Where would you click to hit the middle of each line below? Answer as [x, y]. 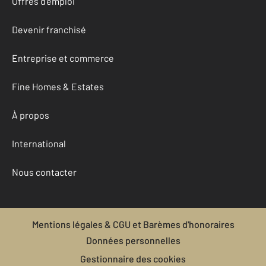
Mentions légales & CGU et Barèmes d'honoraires [133, 224]
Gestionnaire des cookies [133, 259]
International [39, 143]
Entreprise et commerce [63, 58]
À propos [31, 115]
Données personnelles [133, 240]
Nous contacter [44, 172]
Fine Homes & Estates [58, 86]
